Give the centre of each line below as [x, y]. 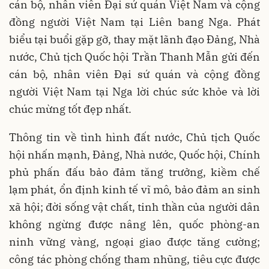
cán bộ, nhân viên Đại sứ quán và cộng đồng [134, 74]
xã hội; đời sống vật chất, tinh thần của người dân [134, 207]
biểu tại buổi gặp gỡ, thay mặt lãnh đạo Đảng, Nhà [134, 40]
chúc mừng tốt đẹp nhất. [70, 109]
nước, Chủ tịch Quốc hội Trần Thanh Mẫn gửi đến [134, 57]
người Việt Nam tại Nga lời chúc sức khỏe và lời [134, 92]
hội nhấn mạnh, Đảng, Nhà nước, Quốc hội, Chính [134, 155]
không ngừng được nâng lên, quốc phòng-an [134, 225]
